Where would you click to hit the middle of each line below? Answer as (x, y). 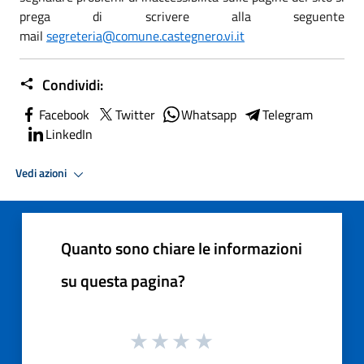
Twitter (135, 114)
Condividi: (71, 84)
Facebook (64, 114)
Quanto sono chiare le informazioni (182, 248)
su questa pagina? (123, 280)
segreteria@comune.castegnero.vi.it (145, 35)
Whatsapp (209, 114)
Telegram (288, 114)
